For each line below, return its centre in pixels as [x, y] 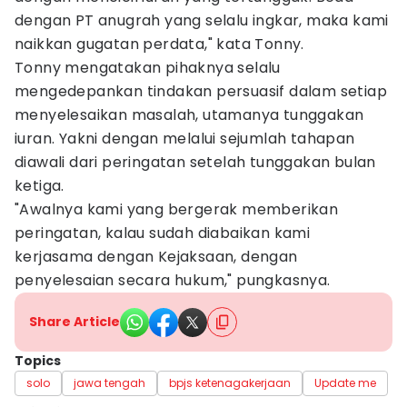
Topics [38, 361]
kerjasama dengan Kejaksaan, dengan [156, 257]
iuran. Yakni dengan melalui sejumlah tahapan [185, 139]
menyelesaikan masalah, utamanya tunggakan [189, 115]
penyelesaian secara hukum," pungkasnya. [173, 280]
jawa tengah [109, 383]
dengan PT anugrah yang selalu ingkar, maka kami [202, 20]
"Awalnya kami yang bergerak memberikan [177, 209]
